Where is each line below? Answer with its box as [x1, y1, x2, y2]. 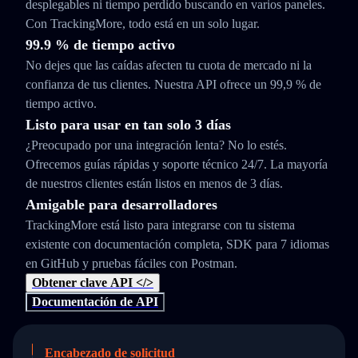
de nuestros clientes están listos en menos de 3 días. [26, 177, 283, 190]
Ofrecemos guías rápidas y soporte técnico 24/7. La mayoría [26, 157, 328, 171]
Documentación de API [32, 295, 158, 308]
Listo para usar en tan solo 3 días [26, 117, 231, 133]
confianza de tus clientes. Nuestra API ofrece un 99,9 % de [26, 78, 321, 91]
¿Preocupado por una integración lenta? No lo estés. [26, 138, 287, 152]
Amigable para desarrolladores [26, 197, 217, 213]
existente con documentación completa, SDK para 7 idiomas [26, 237, 329, 251]
